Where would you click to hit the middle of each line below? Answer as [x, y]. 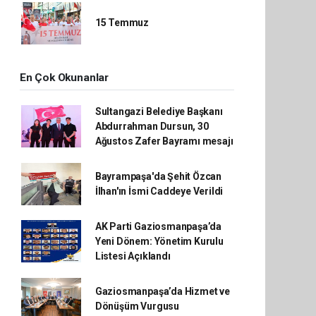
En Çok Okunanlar [64, 77]
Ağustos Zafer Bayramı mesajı [164, 141]
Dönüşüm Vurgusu [137, 306]
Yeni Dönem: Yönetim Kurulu [159, 241]
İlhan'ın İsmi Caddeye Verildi [159, 191]
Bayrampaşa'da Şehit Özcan [158, 176]
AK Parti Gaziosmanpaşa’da [158, 226]
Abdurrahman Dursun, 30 [152, 126]
